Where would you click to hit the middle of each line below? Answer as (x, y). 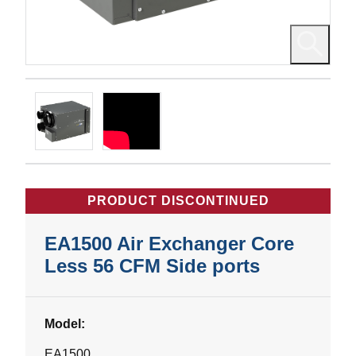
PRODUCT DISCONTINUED (178, 201)
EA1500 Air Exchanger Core (169, 244)
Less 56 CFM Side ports (152, 266)
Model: (65, 324)
